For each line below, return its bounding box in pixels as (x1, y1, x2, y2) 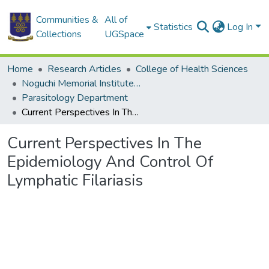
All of (104, 13, 128, 26)
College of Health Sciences (136, 62, 248, 76)
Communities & (35, 13, 98, 26)
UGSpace (104, 28, 145, 41)
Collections (35, 28, 82, 41)
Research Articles (47, 62, 121, 76)
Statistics (154, 20, 193, 34)
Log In (227, 20, 256, 34)
